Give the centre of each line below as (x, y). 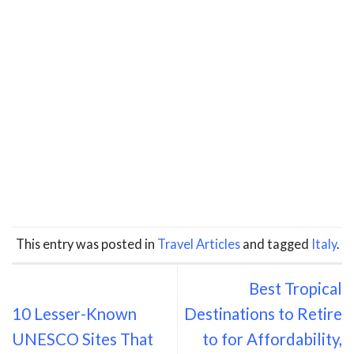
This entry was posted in (86, 243)
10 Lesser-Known (74, 313)
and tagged (275, 243)
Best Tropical (296, 288)
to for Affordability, (272, 339)
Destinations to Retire (263, 313)
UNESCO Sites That (83, 339)
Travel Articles (198, 243)
